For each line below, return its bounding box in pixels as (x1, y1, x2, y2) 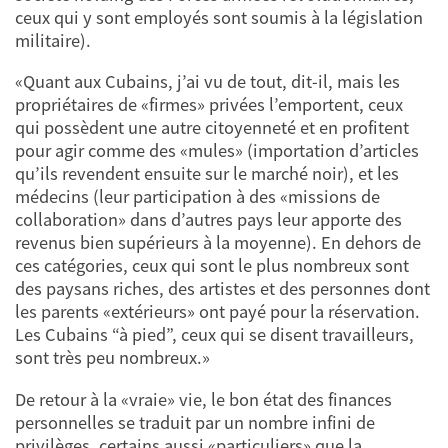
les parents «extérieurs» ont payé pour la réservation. (15, 300, 420, 324)
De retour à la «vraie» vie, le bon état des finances (15, 387, 392, 411)
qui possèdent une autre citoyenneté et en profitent (15, 116, 409, 140)
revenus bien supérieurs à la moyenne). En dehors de (15, 231, 421, 255)
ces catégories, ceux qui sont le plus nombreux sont (15, 254, 409, 278)
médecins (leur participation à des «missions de (15, 185, 380, 209)
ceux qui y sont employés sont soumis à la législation (15, 5, 423, 29)
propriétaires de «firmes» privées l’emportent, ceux (15, 93, 403, 117)
